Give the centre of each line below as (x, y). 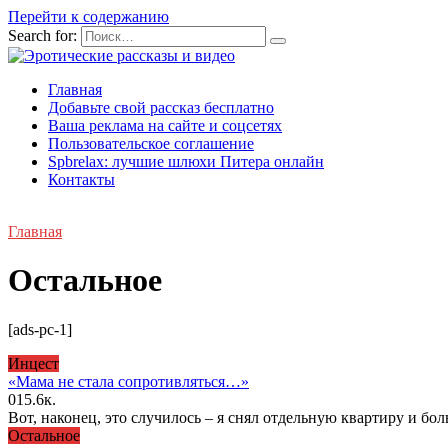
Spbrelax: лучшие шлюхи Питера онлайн (186, 161)
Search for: (42, 35)
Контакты (81, 179)
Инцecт (33, 363)
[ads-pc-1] (40, 329)
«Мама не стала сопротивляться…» (128, 381)
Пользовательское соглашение (151, 143)
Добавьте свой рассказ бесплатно (161, 107)
